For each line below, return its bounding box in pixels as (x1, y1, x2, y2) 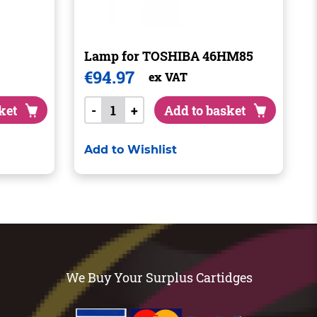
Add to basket (164, 101, 246, 119)
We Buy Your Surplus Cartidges (66, 269, 253, 286)
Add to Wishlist (84, 143, 178, 156)
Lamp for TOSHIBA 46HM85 (84, 47, 254, 64)
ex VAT (149, 69, 188, 84)
